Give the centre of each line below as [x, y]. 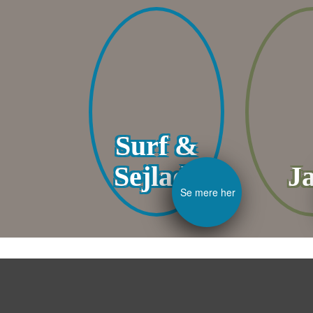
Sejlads [156, 177]
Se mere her [208, 192]
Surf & [156, 146]
